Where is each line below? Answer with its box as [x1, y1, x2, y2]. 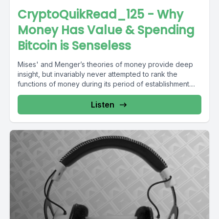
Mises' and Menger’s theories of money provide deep [18, 60, 193, 68]
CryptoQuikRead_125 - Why [18, 6, 183, 22]
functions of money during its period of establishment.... [18, 80, 195, 88]
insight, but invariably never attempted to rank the [18, 70, 177, 78]
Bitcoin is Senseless [18, 38, 131, 54]
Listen [91, 100, 114, 109]
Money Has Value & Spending [18, 22, 195, 38]
